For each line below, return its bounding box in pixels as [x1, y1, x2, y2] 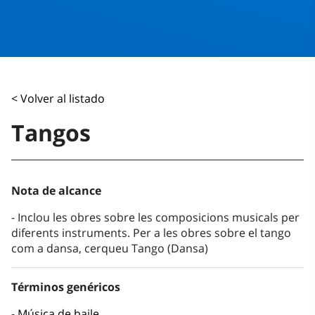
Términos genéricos [11, 279, 120, 295]
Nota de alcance [11, 183, 101, 199]
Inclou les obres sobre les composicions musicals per [18, 210, 300, 226]
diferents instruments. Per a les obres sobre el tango [11, 225, 291, 241]
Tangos [11, 117, 91, 148]
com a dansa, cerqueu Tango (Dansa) [11, 240, 208, 257]
